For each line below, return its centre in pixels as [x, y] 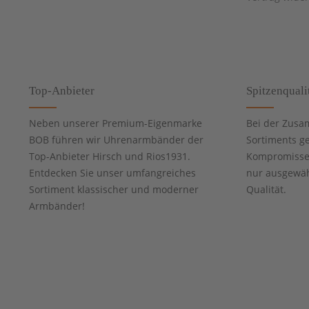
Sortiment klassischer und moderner [114, 190]
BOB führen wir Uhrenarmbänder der [116, 140]
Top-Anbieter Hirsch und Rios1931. [110, 157]
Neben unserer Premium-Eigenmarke [116, 123]
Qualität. [266, 190]
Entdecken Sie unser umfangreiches [112, 173]
